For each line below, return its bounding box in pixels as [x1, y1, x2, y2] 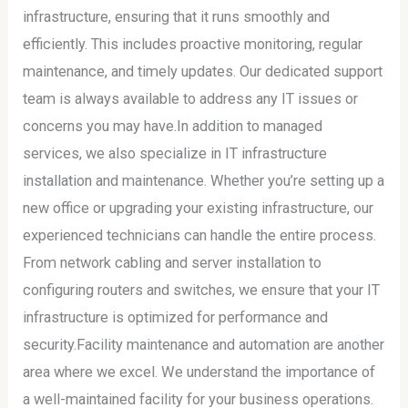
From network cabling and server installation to [23, 254, 322, 272]
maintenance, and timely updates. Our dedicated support [23, 63, 383, 81]
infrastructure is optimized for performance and [23, 309, 329, 327]
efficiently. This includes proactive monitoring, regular [23, 36, 363, 54]
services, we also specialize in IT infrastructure [23, 145, 328, 163]
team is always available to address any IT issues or [23, 90, 359, 108]
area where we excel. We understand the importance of [23, 363, 376, 382]
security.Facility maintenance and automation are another [23, 336, 385, 354]
